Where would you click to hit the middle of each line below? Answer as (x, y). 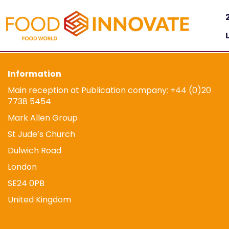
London (22, 167)
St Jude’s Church (41, 134)
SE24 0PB (26, 183)
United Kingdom (39, 200)
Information (35, 74)
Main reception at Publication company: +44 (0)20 (109, 90)
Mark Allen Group (43, 118)
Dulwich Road (35, 151)
